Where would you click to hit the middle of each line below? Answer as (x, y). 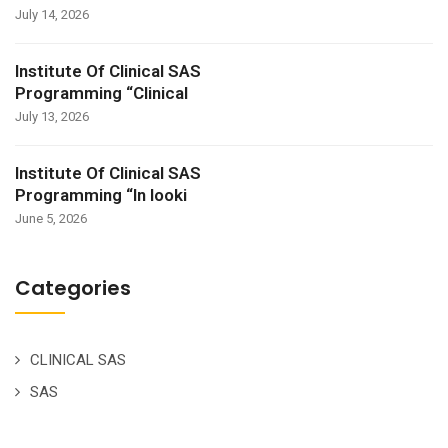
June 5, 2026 (51, 218)
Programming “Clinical (101, 93)
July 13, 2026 (52, 116)
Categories (73, 288)
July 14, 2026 (52, 14)
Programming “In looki (101, 195)
